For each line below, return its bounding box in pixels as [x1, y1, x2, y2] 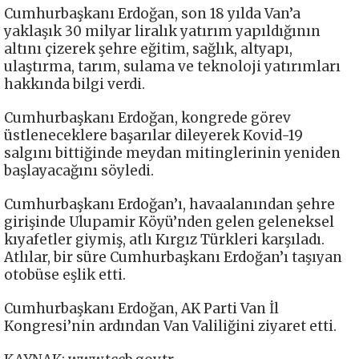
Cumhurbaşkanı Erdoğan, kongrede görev [4, 108, 291, 127]
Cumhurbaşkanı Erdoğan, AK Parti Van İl [4, 299, 279, 317]
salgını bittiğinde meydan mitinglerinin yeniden [4, 143, 341, 162]
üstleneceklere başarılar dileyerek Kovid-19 [4, 126, 303, 144]
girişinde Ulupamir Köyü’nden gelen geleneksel [4, 212, 334, 231]
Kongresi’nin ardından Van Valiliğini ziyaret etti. [4, 317, 337, 335]
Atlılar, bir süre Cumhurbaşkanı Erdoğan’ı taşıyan [4, 248, 342, 266]
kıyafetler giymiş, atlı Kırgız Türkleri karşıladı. [4, 230, 325, 248]
